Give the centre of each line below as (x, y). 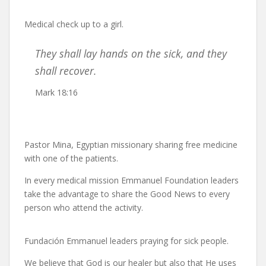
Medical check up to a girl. (74, 24)
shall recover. (65, 71)
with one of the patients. (71, 158)
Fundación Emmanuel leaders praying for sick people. (126, 240)
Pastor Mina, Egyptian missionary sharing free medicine (131, 144)
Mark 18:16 (56, 93)
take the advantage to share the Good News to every (127, 194)
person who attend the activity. (84, 207)
